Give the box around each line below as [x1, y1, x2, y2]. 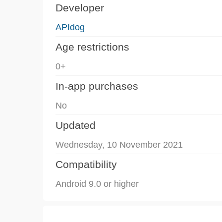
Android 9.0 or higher [55, 178, 139, 189]
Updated [55, 119, 96, 131]
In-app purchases [55, 80, 138, 92]
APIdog [55, 22, 85, 32]
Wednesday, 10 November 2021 [55, 139, 183, 150]
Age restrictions [55, 41, 129, 53]
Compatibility [55, 158, 117, 170]
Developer [55, 1, 104, 13]
